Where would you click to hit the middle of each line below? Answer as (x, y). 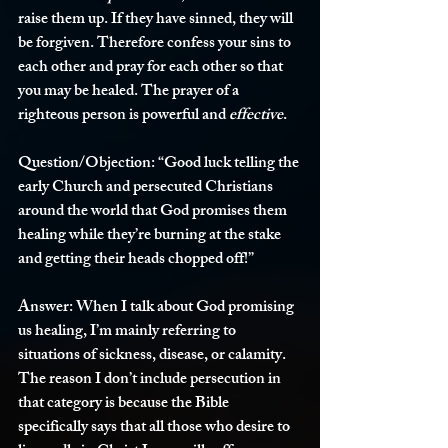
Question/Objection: (86, 164)
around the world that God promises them (154, 212)
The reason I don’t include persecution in (151, 380)
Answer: (45, 308)
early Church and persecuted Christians (147, 188)
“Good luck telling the (228, 164)
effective (256, 116)
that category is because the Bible (125, 404)
